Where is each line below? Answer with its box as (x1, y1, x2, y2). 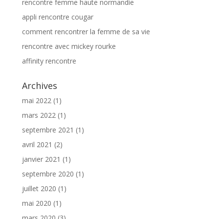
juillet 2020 (22, 184, 56, 193)
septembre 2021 (22, 125, 74, 134)
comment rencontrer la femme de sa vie (22, 27, 150, 36)
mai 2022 (22, 96, 51, 105)
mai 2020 (22, 198, 51, 208)
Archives (22, 80, 57, 91)
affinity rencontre (22, 56, 76, 66)
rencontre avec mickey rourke (22, 42, 116, 51)
